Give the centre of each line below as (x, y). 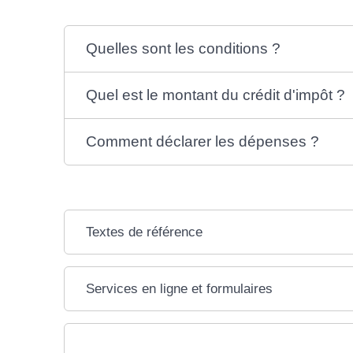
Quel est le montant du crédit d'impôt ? (216, 95)
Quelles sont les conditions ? (184, 48)
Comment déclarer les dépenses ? (203, 141)
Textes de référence (145, 232)
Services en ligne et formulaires (180, 288)
